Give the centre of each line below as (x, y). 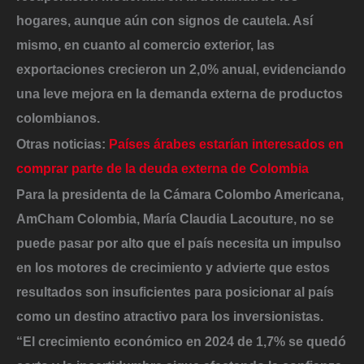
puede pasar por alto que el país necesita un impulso (179, 243)
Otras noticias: (61, 144)
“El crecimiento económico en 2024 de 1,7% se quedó (181, 342)
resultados (51, 291)
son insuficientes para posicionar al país (210, 291)
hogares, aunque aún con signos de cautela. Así (165, 21)
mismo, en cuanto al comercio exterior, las (145, 45)
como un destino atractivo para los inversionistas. (170, 316)
